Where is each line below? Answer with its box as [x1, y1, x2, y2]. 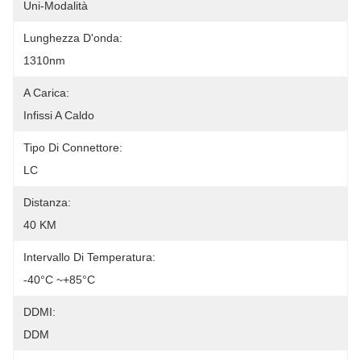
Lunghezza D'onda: [23, 31, 122, 44]
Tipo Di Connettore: [23, 141, 122, 154]
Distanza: [23, 196, 71, 209]
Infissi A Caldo [23, 109, 94, 122]
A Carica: [23, 86, 69, 99]
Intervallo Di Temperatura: [23, 251, 156, 263]
